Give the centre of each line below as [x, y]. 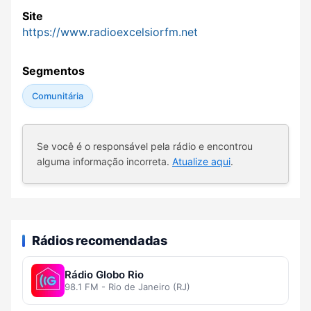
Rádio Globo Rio [104, 275]
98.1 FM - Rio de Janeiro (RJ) [127, 287]
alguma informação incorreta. [104, 162]
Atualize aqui [201, 162]
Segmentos [53, 71]
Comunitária [57, 96]
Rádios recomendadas [100, 240]
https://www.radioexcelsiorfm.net [110, 32]
